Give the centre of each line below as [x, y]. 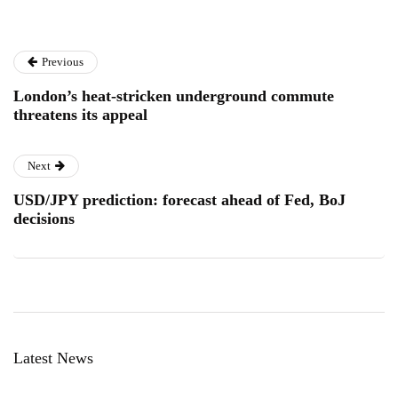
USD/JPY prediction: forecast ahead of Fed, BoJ [179, 199]
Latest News [53, 358]
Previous [63, 61]
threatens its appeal [80, 114]
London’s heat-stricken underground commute [174, 96]
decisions [44, 218]
